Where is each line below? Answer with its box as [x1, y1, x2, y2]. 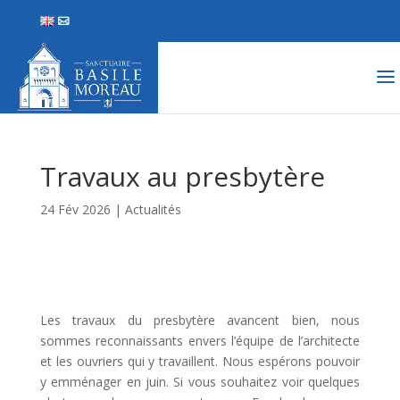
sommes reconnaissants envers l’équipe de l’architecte [39, 332, 361, 349]
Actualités [124, 201, 181, 218]
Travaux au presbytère [39, 158, 325, 195]
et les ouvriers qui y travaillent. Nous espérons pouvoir [39, 353, 361, 370]
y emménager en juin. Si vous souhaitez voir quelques [39, 373, 361, 390]
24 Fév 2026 [39, 201, 111, 218]
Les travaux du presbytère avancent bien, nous [39, 312, 361, 329]
